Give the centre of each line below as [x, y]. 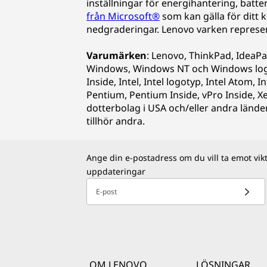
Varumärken [117, 55]
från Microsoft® [123, 16]
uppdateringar [116, 171]
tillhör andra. [116, 121]
